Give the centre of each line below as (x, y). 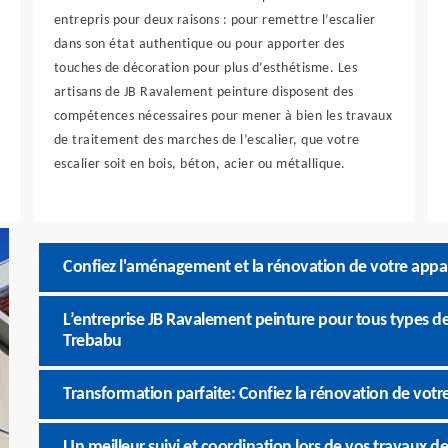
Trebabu (92, 341)
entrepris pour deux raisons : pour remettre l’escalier (214, 20)
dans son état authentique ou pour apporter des (199, 44)
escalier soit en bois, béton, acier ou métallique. (199, 164)
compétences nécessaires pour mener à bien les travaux (223, 116)
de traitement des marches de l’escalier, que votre (206, 140)
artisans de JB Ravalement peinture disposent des (203, 92)
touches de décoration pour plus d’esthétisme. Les (205, 68)
